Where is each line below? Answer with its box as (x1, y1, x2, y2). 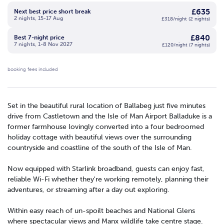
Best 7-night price (14, 33, 64, 41)
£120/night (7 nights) (162, 42, 210, 48)
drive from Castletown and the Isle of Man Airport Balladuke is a (7, 112, 212, 121)
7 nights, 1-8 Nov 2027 (14, 40, 72, 47)
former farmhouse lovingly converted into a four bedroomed (7, 122, 204, 131)
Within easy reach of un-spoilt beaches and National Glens (7, 206, 195, 215)
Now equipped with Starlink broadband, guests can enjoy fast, (7, 164, 204, 173)
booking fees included (7, 66, 58, 73)
